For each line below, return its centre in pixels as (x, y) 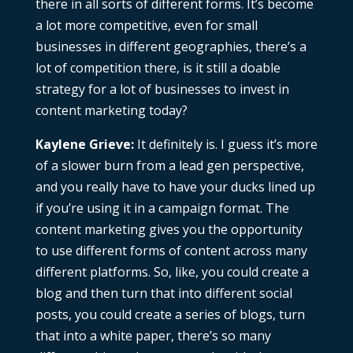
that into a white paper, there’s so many (153, 336)
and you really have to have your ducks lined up (175, 187)
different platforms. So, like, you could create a (172, 272)
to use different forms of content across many (171, 251)
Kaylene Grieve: (84, 145)
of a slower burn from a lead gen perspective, (169, 166)
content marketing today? (111, 111)
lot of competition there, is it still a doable (158, 68)
